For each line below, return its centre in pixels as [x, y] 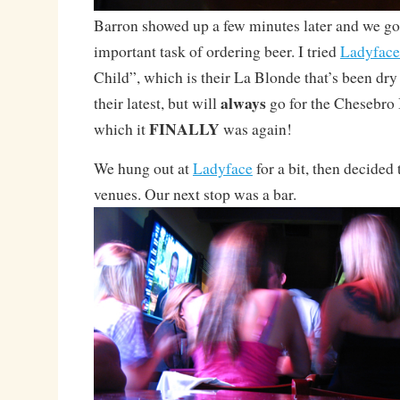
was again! [255, 129]
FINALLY [184, 128]
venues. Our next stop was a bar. [195, 194]
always [243, 102]
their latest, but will [157, 103]
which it [121, 129]
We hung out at [143, 168]
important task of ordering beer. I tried [217, 51]
